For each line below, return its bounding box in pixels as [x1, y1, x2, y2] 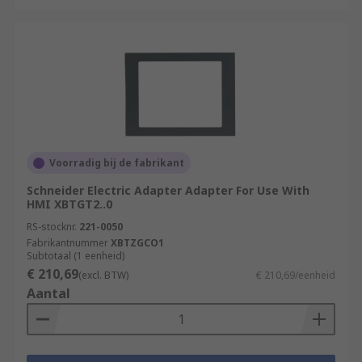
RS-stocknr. [27, 220, 77, 234]
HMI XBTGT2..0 [27, 196, 112, 212]
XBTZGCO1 [111, 236, 164, 250]
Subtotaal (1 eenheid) [27, 249, 124, 263]
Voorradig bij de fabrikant [49, 156, 184, 170]
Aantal [27, 284, 70, 302]
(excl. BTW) [78, 268, 128, 282]
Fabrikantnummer [27, 236, 108, 250]
